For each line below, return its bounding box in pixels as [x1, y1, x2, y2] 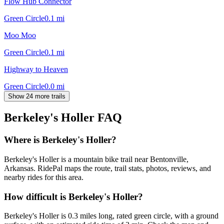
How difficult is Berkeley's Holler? [4, 191, 143, 202]
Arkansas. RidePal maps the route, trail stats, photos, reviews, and [4, 164, 211, 173]
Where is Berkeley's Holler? [4, 134, 116, 145]
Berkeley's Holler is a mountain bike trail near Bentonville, [4, 155, 188, 164]
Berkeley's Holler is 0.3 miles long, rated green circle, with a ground [4, 211, 218, 220]
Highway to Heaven [4, 64, 68, 73]
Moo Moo [4, 30, 36, 39]
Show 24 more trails [8, 92, 65, 100]
